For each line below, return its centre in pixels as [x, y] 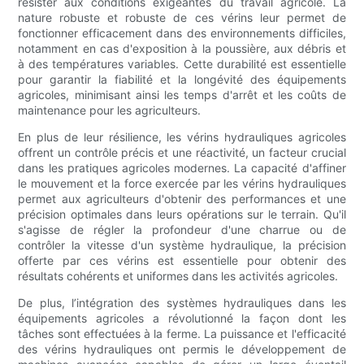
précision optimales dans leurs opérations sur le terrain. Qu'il [182, 214]
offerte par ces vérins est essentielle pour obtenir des [182, 261]
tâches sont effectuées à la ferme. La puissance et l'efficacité [182, 334]
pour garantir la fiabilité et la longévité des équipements [182, 80]
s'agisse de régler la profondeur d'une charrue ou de [182, 230]
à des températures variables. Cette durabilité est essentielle [182, 64]
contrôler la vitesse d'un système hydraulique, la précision [182, 245]
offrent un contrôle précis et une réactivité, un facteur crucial [182, 153]
